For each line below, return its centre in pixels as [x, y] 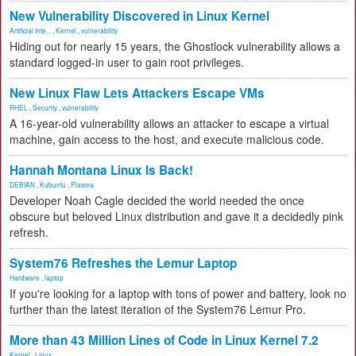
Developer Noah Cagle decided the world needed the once [157, 200]
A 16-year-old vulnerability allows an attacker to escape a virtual [169, 123]
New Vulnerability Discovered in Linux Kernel [139, 16]
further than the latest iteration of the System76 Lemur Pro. [158, 309]
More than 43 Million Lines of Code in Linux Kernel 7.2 [164, 340]
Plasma [82, 184]
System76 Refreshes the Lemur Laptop [123, 263]
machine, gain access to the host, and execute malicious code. [167, 139]
